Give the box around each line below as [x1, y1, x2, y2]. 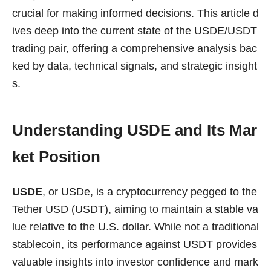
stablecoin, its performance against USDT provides [12, 238, 257, 251]
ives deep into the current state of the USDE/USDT [12, 24, 257, 37]
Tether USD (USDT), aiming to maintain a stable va [12, 203, 258, 216]
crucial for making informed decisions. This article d [12, 7, 259, 19]
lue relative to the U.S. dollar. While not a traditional [12, 221, 259, 233]
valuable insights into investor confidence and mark [12, 256, 258, 269]
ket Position [12, 148, 100, 166]
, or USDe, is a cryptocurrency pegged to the [42, 186, 257, 198]
